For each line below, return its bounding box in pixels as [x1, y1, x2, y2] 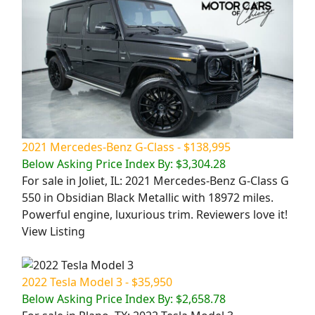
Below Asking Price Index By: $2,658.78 [22, 290, 226, 307]
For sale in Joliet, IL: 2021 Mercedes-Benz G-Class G [22, 172, 289, 188]
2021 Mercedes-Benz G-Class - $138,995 [22, 139, 231, 155]
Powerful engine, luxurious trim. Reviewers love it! [22, 206, 288, 222]
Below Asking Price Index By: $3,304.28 [22, 155, 226, 172]
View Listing [22, 223, 85, 239]
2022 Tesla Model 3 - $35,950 [22, 274, 172, 290]
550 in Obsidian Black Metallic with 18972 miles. [22, 189, 274, 205]
